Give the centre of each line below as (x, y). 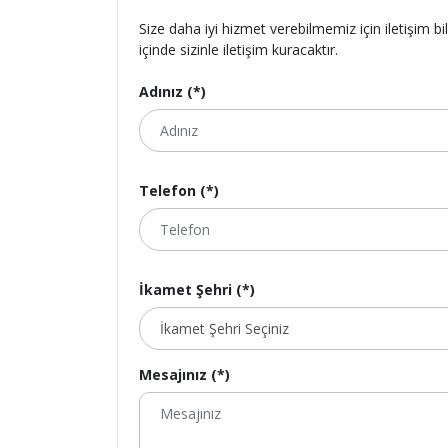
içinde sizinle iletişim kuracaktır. (238, 49)
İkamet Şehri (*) (197, 290)
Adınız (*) (172, 91)
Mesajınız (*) (184, 375)
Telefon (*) (179, 190)
